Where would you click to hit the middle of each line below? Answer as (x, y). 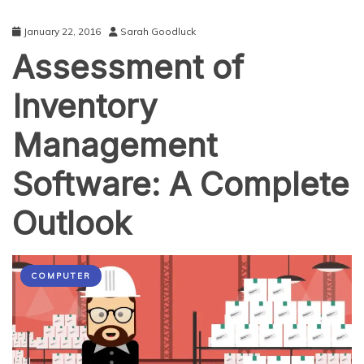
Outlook (72, 223)
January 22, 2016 (62, 31)
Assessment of (128, 67)
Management (115, 145)
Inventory (84, 106)
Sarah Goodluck (158, 31)
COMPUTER (61, 276)
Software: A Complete (181, 184)
